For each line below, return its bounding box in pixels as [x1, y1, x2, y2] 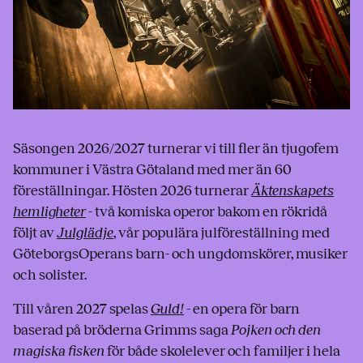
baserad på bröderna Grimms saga [13, 322, 231, 339]
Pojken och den [231, 322, 321, 339]
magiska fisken [13, 343, 105, 360]
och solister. [13, 267, 87, 284]
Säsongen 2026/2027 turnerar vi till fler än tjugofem [13, 140, 339, 157]
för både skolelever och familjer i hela [105, 343, 340, 360]
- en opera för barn [184, 301, 300, 318]
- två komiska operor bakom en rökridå [86, 203, 327, 220]
